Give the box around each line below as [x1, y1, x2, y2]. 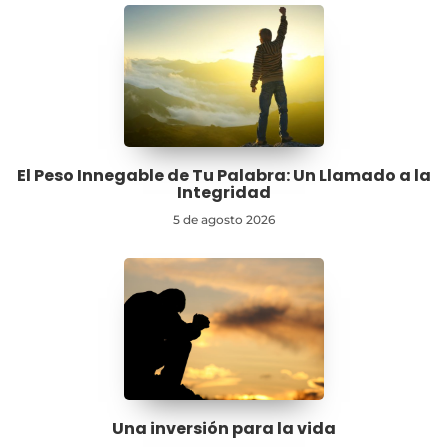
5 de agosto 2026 [173, 212, 275, 227]
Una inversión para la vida [112, 417, 336, 440]
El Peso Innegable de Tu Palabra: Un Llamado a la [17, 164, 431, 187]
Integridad [177, 181, 271, 204]
